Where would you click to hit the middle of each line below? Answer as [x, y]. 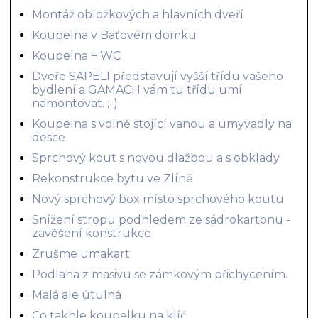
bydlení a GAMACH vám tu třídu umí [137, 89]
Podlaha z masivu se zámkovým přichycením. [160, 274]
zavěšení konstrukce [92, 233]
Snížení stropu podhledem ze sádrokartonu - [161, 219]
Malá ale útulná [77, 295]
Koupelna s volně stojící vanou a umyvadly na [162, 124]
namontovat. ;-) [75, 103]
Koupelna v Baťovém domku [115, 35]
